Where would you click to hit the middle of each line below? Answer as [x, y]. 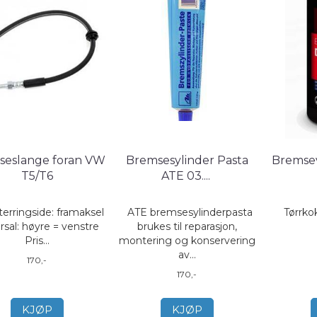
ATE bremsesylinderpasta [187, 212]
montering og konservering [187, 241]
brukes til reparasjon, [187, 226]
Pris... [37, 241]
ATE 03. [182, 176]
